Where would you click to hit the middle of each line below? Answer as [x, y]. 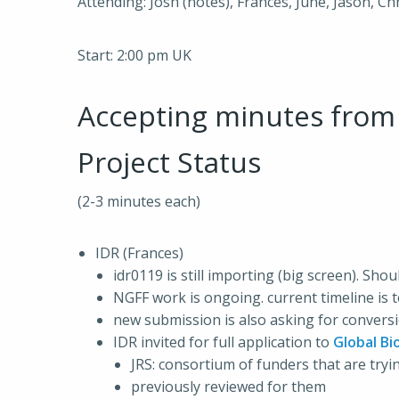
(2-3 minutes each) [139, 201]
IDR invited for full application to [223, 342]
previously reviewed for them [228, 387]
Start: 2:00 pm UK [134, 55]
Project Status [169, 162]
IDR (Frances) [139, 253]
